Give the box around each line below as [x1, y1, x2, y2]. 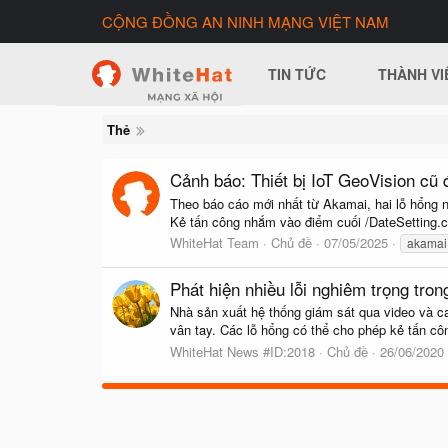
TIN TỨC [268, 64, 327, 84]
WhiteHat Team [170, 232, 259, 252]
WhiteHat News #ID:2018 [170, 341, 315, 361]
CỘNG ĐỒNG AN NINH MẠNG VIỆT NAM [102, 11, 389, 32]
